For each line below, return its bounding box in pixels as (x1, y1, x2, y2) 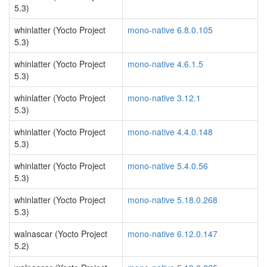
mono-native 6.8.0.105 (128, 24, 213, 36)
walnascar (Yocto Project (14, 228, 107, 240)
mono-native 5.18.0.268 (128, 194, 218, 206)
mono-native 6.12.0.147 (128, 228, 218, 240)
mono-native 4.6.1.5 (128, 58, 203, 70)
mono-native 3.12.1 (128, 92, 201, 104)
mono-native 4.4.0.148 (128, 126, 213, 138)
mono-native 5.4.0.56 (128, 160, 208, 172)
